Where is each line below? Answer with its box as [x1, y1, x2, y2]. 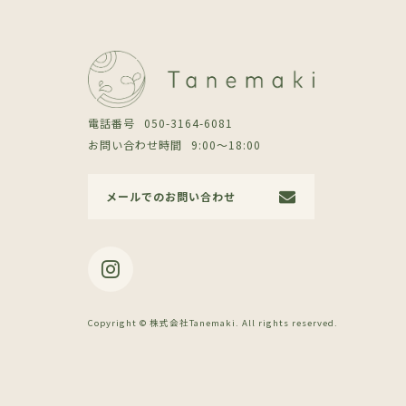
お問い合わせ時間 [88, 136, 182, 152]
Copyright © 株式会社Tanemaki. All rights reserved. [88, 315, 338, 329]
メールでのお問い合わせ [106, 188, 236, 204]
